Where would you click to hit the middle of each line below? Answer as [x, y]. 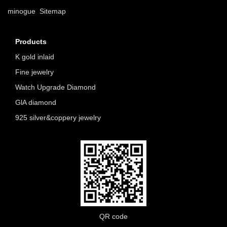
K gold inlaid [35, 57]
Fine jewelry [34, 72]
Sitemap [53, 11]
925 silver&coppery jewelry [58, 118]
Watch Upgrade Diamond [55, 87]
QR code [113, 216]
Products [31, 42]
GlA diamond [36, 102]
